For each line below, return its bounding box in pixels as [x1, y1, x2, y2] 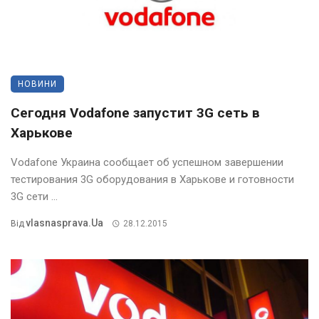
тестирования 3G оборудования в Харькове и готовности [11, 173, 294, 187]
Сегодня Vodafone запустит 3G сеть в [11, 105, 260, 122]
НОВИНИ [18, 79, 57, 90]
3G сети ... [11, 190, 58, 204]
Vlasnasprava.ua [26, 217, 103, 229]
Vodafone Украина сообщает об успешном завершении [11, 156, 283, 169]
